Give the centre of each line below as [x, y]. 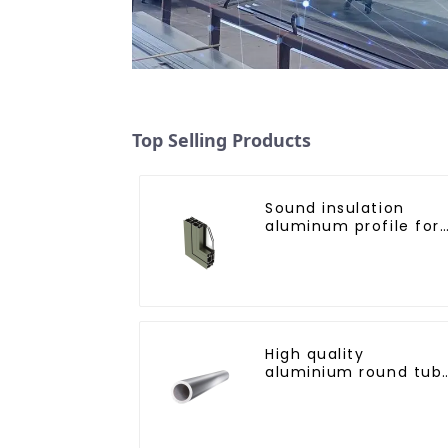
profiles [297, 389]
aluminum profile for [352, 225]
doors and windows [345, 243]
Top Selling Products [221, 139]
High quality [315, 353]
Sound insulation [335, 207]
